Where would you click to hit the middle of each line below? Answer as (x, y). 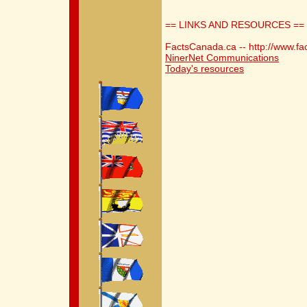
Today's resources (205, 69)
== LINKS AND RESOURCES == (235, 25)
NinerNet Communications (222, 58)
